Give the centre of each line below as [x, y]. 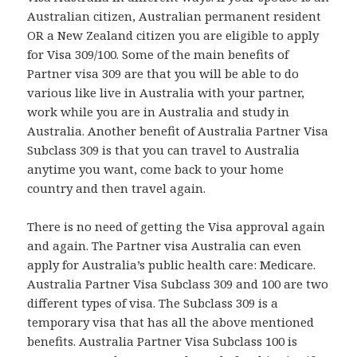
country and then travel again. [117, 188]
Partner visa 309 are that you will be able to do [163, 74]
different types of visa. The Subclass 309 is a [153, 303]
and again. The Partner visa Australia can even [165, 246]
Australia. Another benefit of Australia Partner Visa [178, 131]
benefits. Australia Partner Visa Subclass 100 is [163, 341]
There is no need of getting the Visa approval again [177, 227]
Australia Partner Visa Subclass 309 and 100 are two [178, 284]
